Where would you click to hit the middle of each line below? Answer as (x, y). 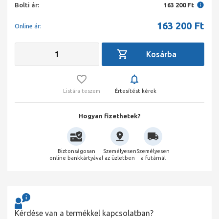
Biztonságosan (76, 151)
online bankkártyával (76, 158)
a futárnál (153, 158)
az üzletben (120, 158)
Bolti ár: (27, 5)
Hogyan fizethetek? (109, 116)
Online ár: (28, 26)
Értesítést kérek (135, 91)
